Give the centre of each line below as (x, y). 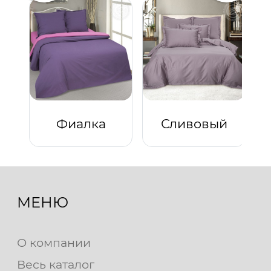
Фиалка (81, 123)
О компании (54, 242)
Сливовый (194, 123)
